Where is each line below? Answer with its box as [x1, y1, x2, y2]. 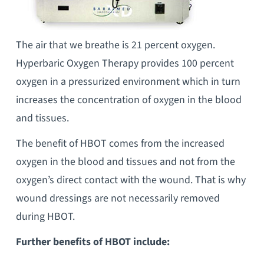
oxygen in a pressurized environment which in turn [15, 74, 240, 89]
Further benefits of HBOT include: [15, 234, 170, 249]
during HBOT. [15, 209, 75, 224]
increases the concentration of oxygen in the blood [15, 92, 242, 107]
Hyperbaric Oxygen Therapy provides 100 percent [15, 55, 234, 71]
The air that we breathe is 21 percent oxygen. [15, 37, 215, 52]
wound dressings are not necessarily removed [15, 190, 220, 206]
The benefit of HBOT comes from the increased [15, 136, 225, 151]
